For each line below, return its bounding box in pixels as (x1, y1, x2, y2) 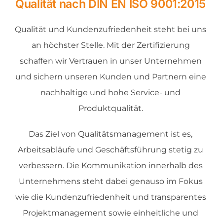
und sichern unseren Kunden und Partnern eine (15, 72, 206, 82)
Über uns (12, 16, 46, 26)
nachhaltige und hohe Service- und (40, 88, 181, 98)
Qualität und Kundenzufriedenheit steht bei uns (15, 25, 206, 35)
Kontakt (12, 81, 41, 91)
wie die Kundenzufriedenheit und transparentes (15, 192, 206, 202)
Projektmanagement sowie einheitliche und (23, 208, 198, 218)
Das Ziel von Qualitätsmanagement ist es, (29, 129, 192, 139)
